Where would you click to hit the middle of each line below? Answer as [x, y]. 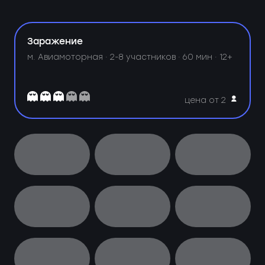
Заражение [55, 41]
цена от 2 [206, 100]
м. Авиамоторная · [69, 56]
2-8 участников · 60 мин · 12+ [172, 56]
